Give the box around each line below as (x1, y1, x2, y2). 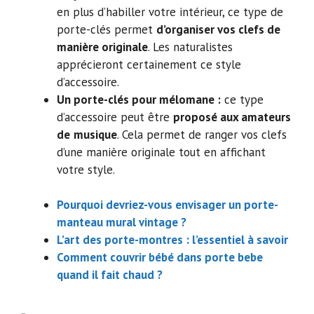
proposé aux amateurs (173, 109, 291, 125)
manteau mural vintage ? (57, 214, 186, 231)
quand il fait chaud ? (57, 267, 163, 283)
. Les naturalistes (148, 39, 233, 55)
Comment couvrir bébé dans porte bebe (57, 250, 263, 266)
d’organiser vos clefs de (156, 21, 280, 37)
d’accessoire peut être (57, 109, 173, 125)
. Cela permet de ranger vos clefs (117, 126, 287, 142)
